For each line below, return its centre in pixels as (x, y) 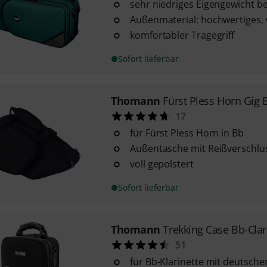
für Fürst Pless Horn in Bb (187, 133)
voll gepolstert (162, 164)
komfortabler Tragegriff (182, 35)
